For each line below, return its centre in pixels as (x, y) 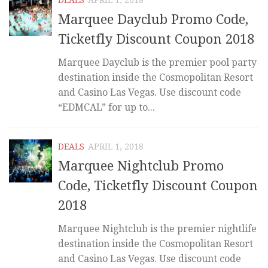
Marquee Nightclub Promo (141, 166)
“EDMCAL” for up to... (106, 107)
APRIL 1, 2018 (116, 146)
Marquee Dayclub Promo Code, (153, 19)
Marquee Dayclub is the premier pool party (157, 62)
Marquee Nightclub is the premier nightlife (157, 229)
